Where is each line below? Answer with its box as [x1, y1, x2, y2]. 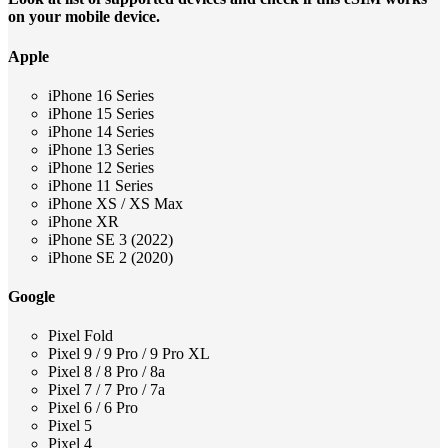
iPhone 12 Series [48, 158, 154, 176]
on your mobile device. [8, 8, 160, 26]
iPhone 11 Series [48, 176, 153, 194]
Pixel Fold [48, 327, 113, 345]
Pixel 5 [48, 417, 92, 435]
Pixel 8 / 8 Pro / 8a [48, 363, 165, 381]
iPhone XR [48, 212, 119, 230]
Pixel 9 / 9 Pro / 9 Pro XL [48, 345, 210, 363]
